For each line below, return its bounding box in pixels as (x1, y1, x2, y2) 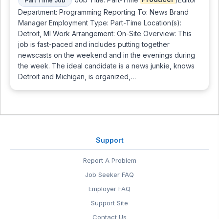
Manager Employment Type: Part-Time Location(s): (18, 18, 181, 27)
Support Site (91, 199, 128, 207)
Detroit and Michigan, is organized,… (18, 72, 136, 81)
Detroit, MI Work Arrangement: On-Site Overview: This (18, 29, 192, 38)
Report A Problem (83, 156, 136, 164)
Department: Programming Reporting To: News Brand (18, 7, 189, 16)
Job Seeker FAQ (85, 171, 134, 178)
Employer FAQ (88, 185, 131, 193)
